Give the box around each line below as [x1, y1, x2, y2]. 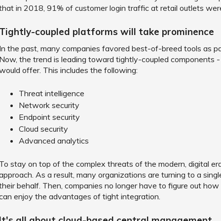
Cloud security [18, 124, 68, 134]
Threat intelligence [18, 88, 84, 98]
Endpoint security [18, 112, 80, 122]
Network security [18, 100, 79, 110]
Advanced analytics [18, 136, 91, 146]
